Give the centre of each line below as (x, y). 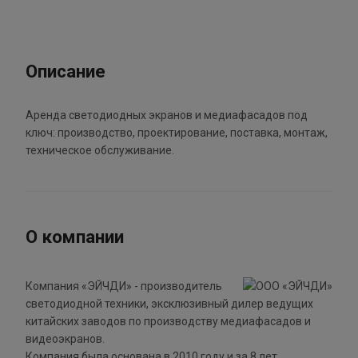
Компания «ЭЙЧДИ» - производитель (124, 286)
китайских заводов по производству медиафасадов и (168, 322)
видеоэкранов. (65, 339)
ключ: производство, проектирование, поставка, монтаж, (177, 133)
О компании (75, 237)
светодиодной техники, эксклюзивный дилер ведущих (169, 304)
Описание (66, 72)
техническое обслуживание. (100, 151)
